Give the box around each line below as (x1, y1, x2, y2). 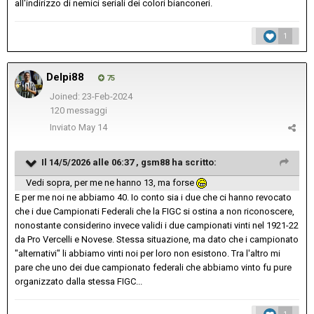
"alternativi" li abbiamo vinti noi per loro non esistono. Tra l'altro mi (15, 248, 280, 259)
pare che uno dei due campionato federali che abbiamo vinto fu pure (15, 262, 292, 273)
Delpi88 (46, 71, 84, 84)
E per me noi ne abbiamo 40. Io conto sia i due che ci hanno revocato (15, 192, 292, 203)
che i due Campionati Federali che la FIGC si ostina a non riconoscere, (15, 206, 294, 217)
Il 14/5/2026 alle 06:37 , (41, 157, 141, 168)
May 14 (78, 122, 107, 133)
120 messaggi (49, 105, 107, 116)
